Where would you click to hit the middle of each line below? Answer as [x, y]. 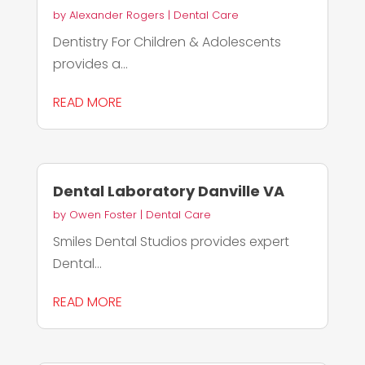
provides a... [90, 64]
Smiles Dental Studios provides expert [171, 242]
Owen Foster [103, 215]
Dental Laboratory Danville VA [168, 191]
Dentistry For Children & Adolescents [167, 42]
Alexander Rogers [117, 15]
